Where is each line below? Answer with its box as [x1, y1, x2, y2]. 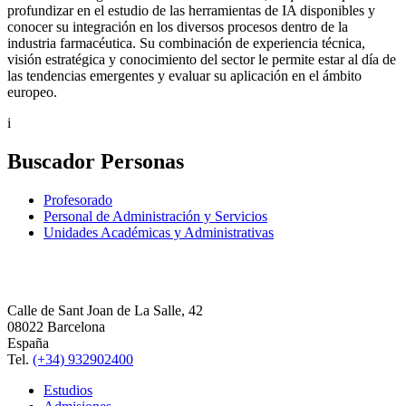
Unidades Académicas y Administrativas [43, 225, 274, 241]
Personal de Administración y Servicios [43, 208, 267, 225]
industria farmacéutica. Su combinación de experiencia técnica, [7, 35, 365, 52]
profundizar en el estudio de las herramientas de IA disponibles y [7, 3, 375, 19]
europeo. [7, 84, 57, 101]
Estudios [43, 382, 92, 399]
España [7, 335, 49, 352]
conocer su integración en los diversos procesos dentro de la [7, 19, 348, 35]
